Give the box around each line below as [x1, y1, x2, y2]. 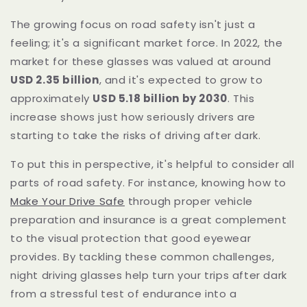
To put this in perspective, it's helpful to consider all [10, 156, 295, 171]
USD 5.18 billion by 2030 [93, 90, 228, 106]
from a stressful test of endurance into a [10, 286, 237, 301]
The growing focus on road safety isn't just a [10, 16, 256, 32]
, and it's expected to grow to [99, 72, 263, 87]
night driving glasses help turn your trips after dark [10, 267, 287, 282]
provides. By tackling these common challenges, [10, 249, 275, 264]
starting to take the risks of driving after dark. [10, 127, 261, 143]
